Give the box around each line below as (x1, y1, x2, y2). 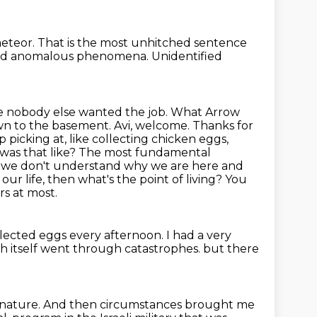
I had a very (166, 229, 231, 242)
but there (203, 242, 259, 255)
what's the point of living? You (78, 173, 247, 186)
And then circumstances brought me (43, 298, 255, 311)
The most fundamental (79, 146, 211, 159)
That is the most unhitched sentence (38, 36, 247, 50)
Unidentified (151, 50, 222, 63)
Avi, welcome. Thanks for (114, 119, 253, 132)
